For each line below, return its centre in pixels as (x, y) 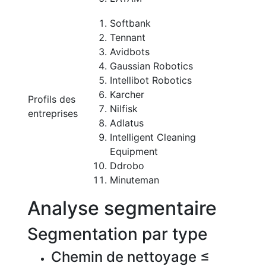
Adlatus (127, 123)
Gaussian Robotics (151, 66)
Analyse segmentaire (122, 208)
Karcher (127, 94)
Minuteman (134, 180)
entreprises (53, 113)
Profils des (52, 99)
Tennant (128, 37)
